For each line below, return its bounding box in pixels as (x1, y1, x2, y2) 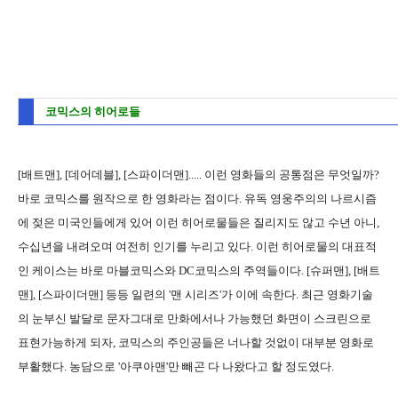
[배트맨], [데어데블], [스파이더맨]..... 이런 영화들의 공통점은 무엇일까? (18, 167, 379, 181)
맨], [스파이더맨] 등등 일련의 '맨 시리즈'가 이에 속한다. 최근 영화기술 (18, 287, 373, 301)
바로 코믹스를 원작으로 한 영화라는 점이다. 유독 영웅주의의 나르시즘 (18, 191, 377, 205)
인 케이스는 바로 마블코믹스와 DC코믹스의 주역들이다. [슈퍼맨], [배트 (18, 263, 380, 277)
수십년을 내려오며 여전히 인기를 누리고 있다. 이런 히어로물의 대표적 (18, 239, 377, 253)
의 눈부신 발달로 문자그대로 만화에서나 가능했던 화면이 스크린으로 (18, 311, 371, 325)
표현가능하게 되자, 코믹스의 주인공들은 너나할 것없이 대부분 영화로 (18, 335, 374, 349)
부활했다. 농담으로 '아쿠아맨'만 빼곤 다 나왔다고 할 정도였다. (18, 359, 334, 373)
